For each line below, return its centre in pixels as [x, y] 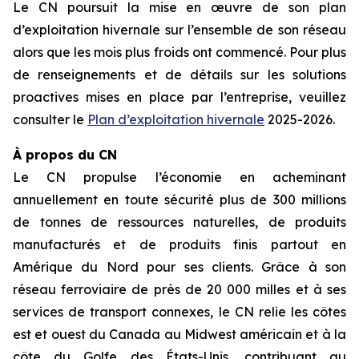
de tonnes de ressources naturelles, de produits [179, 222]
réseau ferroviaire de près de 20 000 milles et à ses [179, 289]
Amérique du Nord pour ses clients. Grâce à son [179, 267]
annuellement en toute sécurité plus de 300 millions [179, 200]
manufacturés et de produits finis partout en [179, 244]
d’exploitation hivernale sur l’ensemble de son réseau [179, 30]
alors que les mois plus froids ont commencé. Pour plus [179, 52]
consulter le [50, 119]
